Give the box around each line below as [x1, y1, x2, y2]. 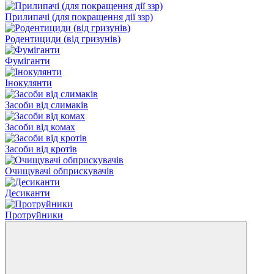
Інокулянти [5, 77, 52, 88]
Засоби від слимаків [5, 99, 88, 110]
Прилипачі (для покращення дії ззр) [5, 11, 153, 22]
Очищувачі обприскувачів [5, 165, 114, 176]
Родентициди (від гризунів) [5, 33, 120, 44]
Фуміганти [5, 55, 50, 66]
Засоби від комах [5, 121, 75, 132]
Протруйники [5, 209, 63, 220]
